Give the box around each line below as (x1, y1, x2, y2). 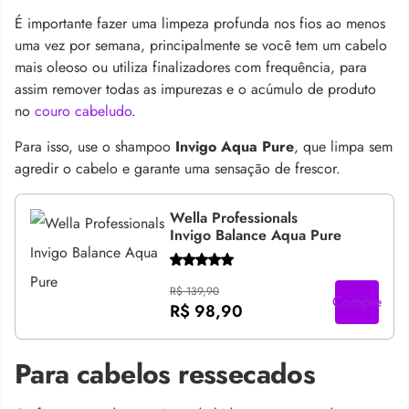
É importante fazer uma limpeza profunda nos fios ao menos (15, 13, 385, 34)
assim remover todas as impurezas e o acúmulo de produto (15, 79, 376, 100)
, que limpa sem (294, 136, 393, 157)
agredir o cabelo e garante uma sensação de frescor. (15, 158, 341, 179)
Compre (332, 290, 382, 312)
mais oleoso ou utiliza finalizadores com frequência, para (15, 57, 367, 78)
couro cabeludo (35, 100, 131, 121)
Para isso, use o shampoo (15, 136, 175, 157)
